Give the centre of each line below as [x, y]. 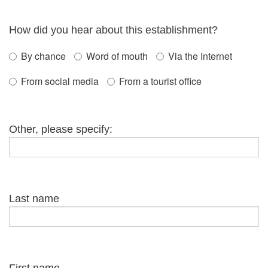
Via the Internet [200, 56]
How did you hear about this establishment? [113, 30]
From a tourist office [160, 81]
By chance [43, 56]
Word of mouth [117, 56]
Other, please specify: [61, 129]
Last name [34, 199]
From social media [60, 81]
